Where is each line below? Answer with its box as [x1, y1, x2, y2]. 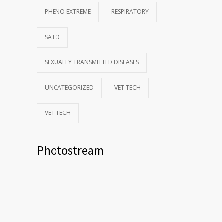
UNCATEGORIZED [45, 83, 94, 92]
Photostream [37, 142, 104, 158]
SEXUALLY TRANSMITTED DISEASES [45, 57, 139, 66]
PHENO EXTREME [45, 7, 91, 16]
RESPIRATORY [111, 7, 149, 16]
